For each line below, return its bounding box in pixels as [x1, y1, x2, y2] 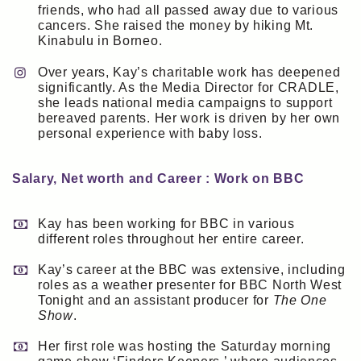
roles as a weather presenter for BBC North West [38, 277, 342, 292]
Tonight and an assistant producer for [38, 293, 273, 307]
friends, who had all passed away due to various [38, 3, 338, 18]
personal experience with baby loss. [38, 126, 263, 140]
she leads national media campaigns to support [38, 95, 333, 110]
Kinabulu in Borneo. [38, 34, 163, 48]
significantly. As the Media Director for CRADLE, [38, 80, 339, 94]
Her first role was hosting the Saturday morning [38, 338, 331, 353]
